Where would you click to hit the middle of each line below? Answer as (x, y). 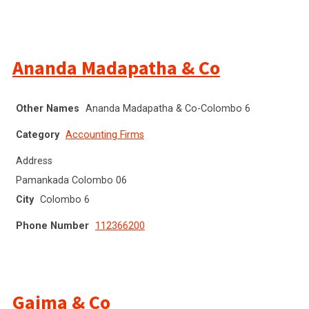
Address (34, 161)
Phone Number (52, 226)
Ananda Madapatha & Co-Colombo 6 (168, 108)
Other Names (48, 108)
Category (38, 134)
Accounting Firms (105, 134)
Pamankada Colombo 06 (71, 180)
